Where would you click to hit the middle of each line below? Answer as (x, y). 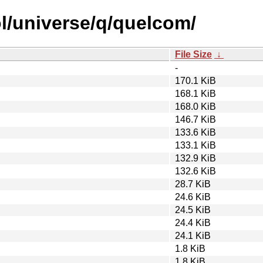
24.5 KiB (193, 210)
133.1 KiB (195, 145)
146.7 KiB (195, 119)
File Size (193, 54)
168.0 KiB (195, 106)
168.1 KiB (195, 93)
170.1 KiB (195, 80)
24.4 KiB (193, 222)
